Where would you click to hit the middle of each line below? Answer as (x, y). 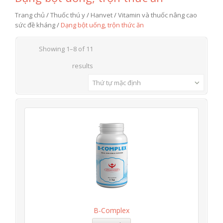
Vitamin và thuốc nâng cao (158, 15)
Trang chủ (30, 15)
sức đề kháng (35, 25)
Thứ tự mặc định (117, 83)
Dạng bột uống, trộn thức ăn (102, 25)
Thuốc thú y (68, 15)
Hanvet (102, 15)
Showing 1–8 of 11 (66, 49)
